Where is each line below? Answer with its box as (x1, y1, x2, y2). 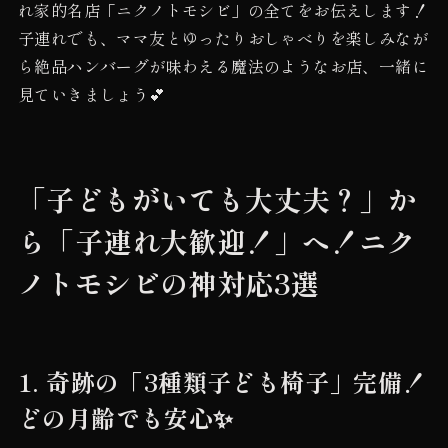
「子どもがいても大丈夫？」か (17, 178, 416, 219)
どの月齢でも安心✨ (17, 399, 234, 435)
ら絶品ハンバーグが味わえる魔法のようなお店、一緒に (17, 53, 428, 78)
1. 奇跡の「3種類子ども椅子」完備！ (17, 363, 427, 399)
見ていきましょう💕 (17, 81, 166, 106)
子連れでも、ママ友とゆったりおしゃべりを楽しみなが (17, 25, 428, 50)
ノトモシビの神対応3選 (17, 262, 320, 303)
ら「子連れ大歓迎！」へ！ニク (17, 220, 416, 261)
